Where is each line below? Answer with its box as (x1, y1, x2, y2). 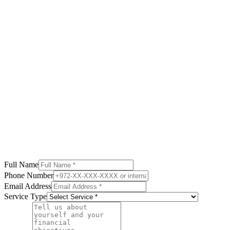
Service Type (4, 191, 47, 201)
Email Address (4, 181, 51, 190)
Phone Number (4, 170, 53, 180)
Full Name (4, 160, 39, 169)
